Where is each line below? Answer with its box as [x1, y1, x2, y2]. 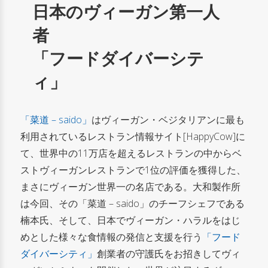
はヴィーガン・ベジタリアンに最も [92, 112, 245, 126]
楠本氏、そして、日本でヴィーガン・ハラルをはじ [20, 213, 240, 227]
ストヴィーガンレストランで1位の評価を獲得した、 [20, 163, 246, 176]
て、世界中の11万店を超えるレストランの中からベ [20, 146, 242, 160]
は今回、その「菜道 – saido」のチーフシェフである [20, 196, 245, 210]
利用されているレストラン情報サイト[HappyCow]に [20, 129, 245, 143]
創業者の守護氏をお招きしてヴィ [97, 246, 240, 260]
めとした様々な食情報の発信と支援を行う [20, 230, 202, 243]
